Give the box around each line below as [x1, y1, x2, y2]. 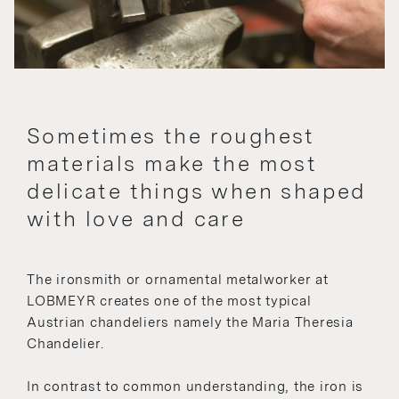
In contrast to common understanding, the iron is [27, 378, 363, 395]
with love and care [27, 205, 246, 232]
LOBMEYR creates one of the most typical [27, 292, 312, 309]
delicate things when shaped [27, 177, 367, 204]
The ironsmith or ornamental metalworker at [27, 271, 329, 288]
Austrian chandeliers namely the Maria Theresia [27, 313, 354, 330]
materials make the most [27, 150, 318, 176]
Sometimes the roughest [27, 122, 315, 149]
